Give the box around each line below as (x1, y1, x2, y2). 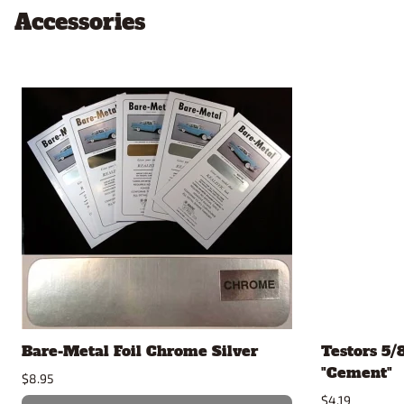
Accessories (14, 7, 145, 38)
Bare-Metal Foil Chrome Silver (22, 341, 258, 362)
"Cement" (321, 363, 392, 383)
